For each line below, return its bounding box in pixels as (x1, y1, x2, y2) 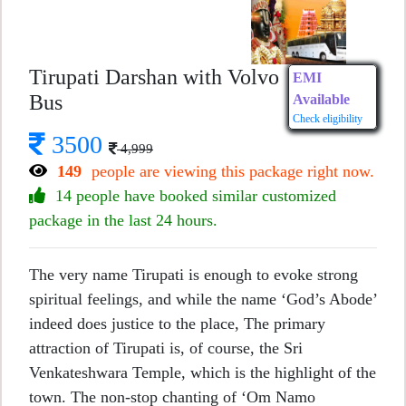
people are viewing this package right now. (87, 162, 374, 181)
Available (293, 92, 351, 108)
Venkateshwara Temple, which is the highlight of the (29, 363, 376, 382)
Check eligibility (293, 112, 363, 126)
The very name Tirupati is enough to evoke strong (29, 266, 358, 285)
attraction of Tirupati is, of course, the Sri (29, 339, 303, 358)
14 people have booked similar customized (55, 187, 336, 206)
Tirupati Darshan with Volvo (29, 65, 279, 90)
